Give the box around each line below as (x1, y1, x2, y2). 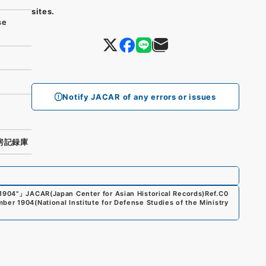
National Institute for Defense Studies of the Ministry (37, 198, 229, 207)
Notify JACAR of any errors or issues (62, 92, 216, 102)
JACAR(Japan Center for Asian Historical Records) (26, 189, 205, 198)
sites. (31, 7, 55, 16)
